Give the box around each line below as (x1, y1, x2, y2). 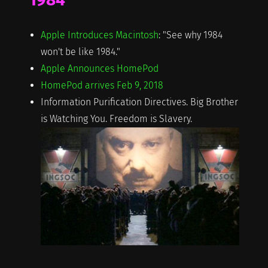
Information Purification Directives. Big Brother (40, 96, 238, 108)
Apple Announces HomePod (40, 62, 159, 74)
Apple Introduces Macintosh (40, 29, 159, 41)
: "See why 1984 (158, 29, 223, 41)
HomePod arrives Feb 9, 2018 (40, 79, 163, 91)
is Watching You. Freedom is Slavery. (40, 112, 192, 124)
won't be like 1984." (40, 45, 120, 57)
